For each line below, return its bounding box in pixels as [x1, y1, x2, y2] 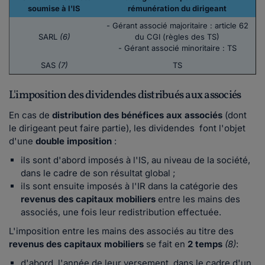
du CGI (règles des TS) [135, 32, 219, 42]
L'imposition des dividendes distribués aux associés [9, 88, 241, 104]
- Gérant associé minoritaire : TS [118, 43, 237, 53]
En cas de [9, 109, 52, 121]
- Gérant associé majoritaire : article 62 [106, 21, 248, 31]
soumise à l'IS [28, 4, 80, 14]
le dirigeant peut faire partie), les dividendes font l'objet [9, 122, 245, 134]
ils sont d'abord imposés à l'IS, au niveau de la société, [21, 154, 250, 166]
